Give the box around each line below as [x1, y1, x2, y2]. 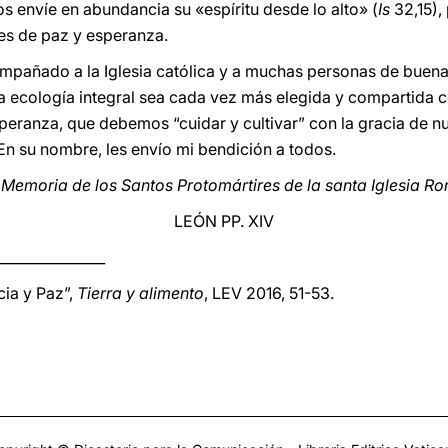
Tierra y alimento [77, 283, 204, 303]
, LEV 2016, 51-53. [204, 283, 334, 303]
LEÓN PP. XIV [174, 211, 274, 231]
